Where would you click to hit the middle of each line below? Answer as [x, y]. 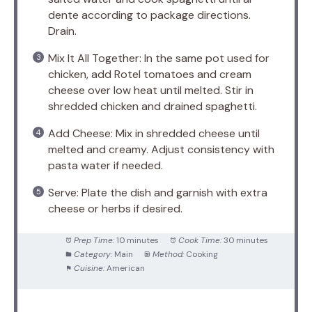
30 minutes [245, 241]
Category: [93, 255]
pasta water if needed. [106, 166]
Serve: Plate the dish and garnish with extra [158, 193]
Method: [168, 255]
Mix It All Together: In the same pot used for [159, 58]
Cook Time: [200, 241]
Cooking [202, 255]
